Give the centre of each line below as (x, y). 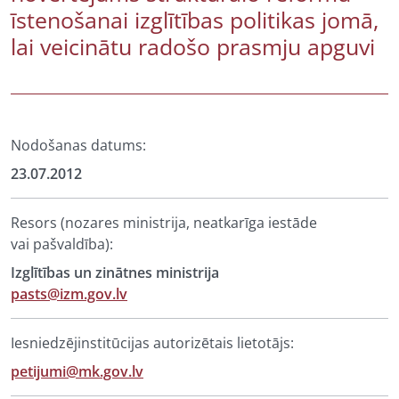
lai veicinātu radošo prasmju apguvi (193, 46)
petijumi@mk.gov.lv (77, 371)
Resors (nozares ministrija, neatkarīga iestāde (164, 223)
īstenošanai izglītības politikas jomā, (195, 20)
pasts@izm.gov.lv (69, 294)
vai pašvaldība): (62, 244)
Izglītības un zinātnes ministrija (115, 273)
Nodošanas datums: (78, 145)
